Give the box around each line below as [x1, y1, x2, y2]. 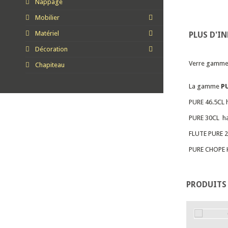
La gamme [189, 82, 221, 91]
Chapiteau [34, 61, 65, 69]
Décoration [34, 45, 68, 53]
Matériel [34, 29, 59, 37]
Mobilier [34, 13, 60, 21]
